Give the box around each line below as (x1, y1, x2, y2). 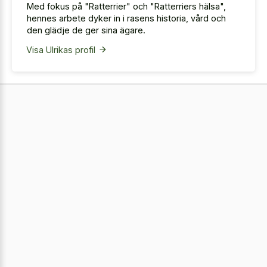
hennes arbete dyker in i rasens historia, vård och (27, 13, 226, 24)
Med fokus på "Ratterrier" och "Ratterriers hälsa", (27, 1, 226, 12)
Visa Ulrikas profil (26, 45, 95, 55)
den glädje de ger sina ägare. (27, 25, 145, 36)
